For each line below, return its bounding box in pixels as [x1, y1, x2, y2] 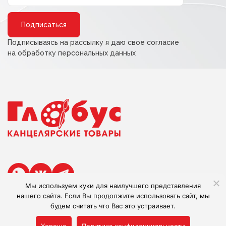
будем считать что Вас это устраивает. [50, 202, 176, 210]
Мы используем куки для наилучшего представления [25, 182, 201, 190]
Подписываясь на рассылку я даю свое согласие [8, 38, 179, 46]
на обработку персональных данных [8, 49, 136, 57]
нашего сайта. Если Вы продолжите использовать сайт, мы [16, 192, 210, 200]
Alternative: [95, 10, 135, 18]
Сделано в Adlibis [8, 206, 69, 215]
